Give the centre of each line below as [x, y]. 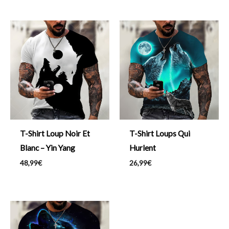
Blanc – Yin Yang [47, 147]
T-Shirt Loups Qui [159, 133]
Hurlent [142, 147]
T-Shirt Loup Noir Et [55, 133]
